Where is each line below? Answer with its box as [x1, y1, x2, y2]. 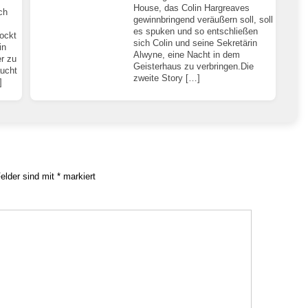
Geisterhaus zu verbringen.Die [133, 60, 254, 71]
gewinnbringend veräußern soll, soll [133, 14, 274, 25]
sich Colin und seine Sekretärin [133, 37, 258, 48]
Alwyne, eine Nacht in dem [133, 49, 241, 60]
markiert [60, 170, 96, 181]
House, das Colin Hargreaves [133, 2, 250, 13]
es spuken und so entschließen [133, 25, 258, 36]
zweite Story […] [133, 72, 201, 83]
